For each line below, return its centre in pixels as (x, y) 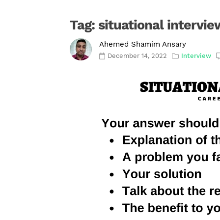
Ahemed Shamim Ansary (143, 44)
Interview (196, 56)
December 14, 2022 (137, 56)
